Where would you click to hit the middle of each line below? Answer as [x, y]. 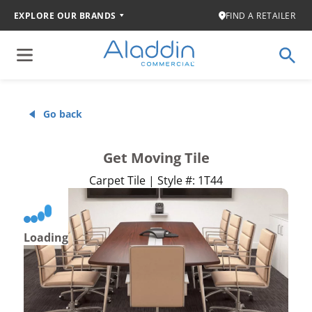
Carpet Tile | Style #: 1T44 [156, 180]
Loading [46, 237]
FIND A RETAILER [260, 15]
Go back [63, 114]
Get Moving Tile [156, 158]
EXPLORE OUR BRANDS [65, 15]
